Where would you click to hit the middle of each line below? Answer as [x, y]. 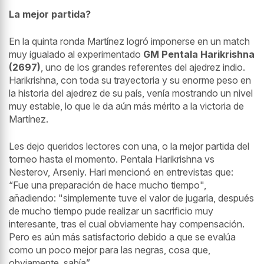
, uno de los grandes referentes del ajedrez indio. [143, 67]
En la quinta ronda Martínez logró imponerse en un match [129, 41]
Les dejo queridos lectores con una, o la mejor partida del [129, 146]
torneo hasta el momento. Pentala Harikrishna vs [112, 159]
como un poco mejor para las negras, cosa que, [110, 250]
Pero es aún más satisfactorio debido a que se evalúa [122, 237]
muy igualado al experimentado [76, 54]
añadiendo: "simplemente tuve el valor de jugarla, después [131, 198]
